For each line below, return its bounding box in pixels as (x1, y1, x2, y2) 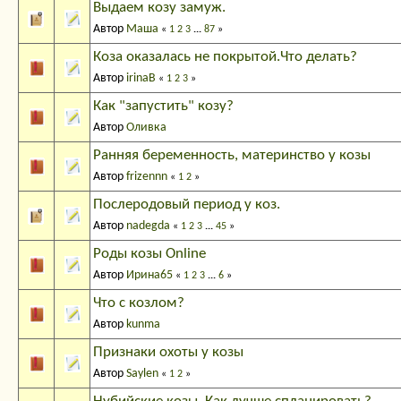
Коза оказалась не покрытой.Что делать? (93, 49, 357, 65)
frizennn (126, 170, 167, 184)
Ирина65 (126, 269, 173, 283)
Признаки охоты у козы (93, 345, 243, 361)
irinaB (126, 72, 156, 86)
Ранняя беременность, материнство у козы (93, 148, 371, 164)
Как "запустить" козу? (93, 98, 234, 115)
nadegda (126, 219, 170, 234)
